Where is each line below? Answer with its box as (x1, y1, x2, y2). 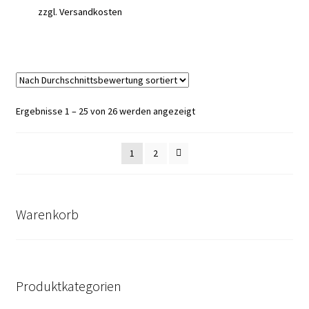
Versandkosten (59, 6, 123, 19)
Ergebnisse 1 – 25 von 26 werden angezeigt (15, 104, 195, 117)
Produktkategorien (15, 277, 121, 295)
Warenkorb (15, 205, 79, 223)
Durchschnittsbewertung (194, 119, 297, 132)
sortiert (194, 134, 226, 147)
